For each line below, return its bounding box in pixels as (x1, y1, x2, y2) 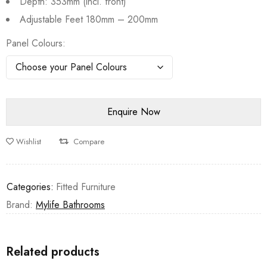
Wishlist (16, 136, 41, 147)
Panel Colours (6, 36, 63, 50)
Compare (73, 136, 104, 147)
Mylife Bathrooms (36, 198, 105, 212)
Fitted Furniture (56, 180, 116, 194)
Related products (6, 243, 100, 260)
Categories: (7, 180, 54, 194)
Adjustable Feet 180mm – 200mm (20, 13, 158, 26)
